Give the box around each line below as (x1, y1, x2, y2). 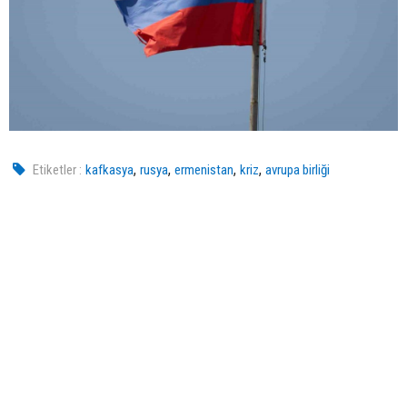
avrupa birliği (265, 162, 331, 179)
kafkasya (85, 162, 134, 179)
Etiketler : (33, 162, 83, 179)
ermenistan (174, 162, 234, 179)
